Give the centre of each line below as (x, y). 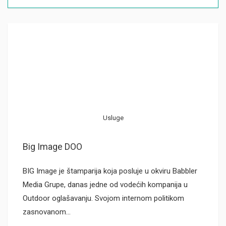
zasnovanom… (47, 212)
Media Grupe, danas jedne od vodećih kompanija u (105, 185)
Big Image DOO (52, 147)
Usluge (113, 118)
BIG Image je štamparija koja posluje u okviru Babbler (110, 171)
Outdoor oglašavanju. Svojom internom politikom (103, 198)
